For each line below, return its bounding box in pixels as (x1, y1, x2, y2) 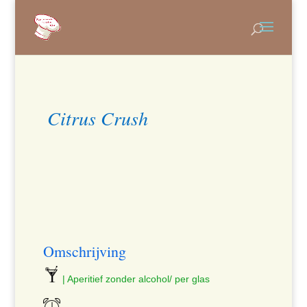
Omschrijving (42, 241, 126, 261)
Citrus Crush (47, 105, 149, 131)
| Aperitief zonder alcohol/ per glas (59, 273, 210, 284)
